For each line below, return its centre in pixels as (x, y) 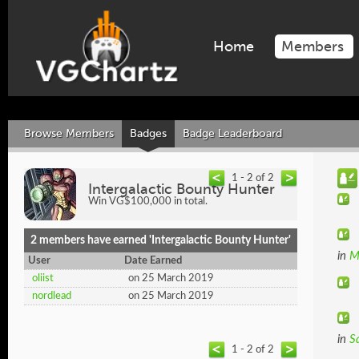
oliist (43, 278)
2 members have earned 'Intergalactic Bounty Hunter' (161, 240)
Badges (148, 133)
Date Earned (153, 261)
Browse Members (69, 133)
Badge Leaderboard (232, 133)
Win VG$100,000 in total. (148, 202)
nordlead (52, 296)
